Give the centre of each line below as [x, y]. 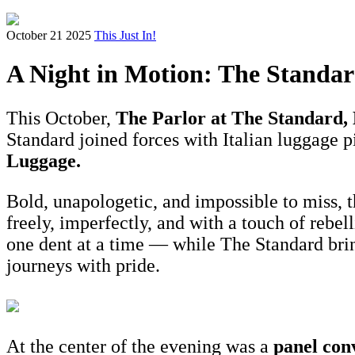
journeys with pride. [83, 266]
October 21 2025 [49, 35]
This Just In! [125, 35]
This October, [61, 118]
